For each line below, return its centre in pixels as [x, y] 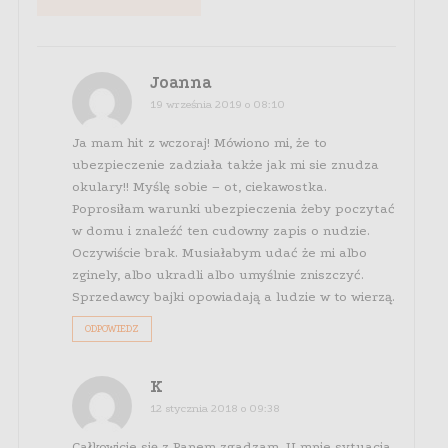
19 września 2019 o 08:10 [218, 105]
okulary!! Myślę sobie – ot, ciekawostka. [200, 187]
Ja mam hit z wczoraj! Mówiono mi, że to [200, 143]
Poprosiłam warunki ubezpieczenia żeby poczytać [234, 209]
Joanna [181, 83]
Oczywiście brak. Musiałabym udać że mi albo [220, 253]
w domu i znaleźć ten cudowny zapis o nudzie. [221, 231]
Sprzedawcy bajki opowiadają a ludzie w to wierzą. [234, 297]
